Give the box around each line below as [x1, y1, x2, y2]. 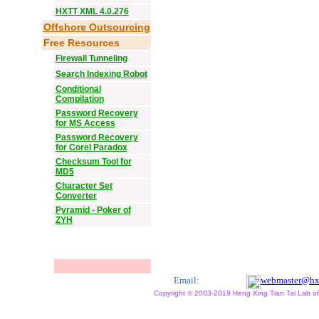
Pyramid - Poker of [55, 205, 131, 215]
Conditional [55, 84, 101, 94]
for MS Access [55, 118, 115, 128]
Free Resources [43, 37, 120, 48]
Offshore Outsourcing [43, 21, 150, 33]
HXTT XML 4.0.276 [55, 6, 129, 16]
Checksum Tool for [55, 157, 132, 167]
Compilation [55, 94, 104, 104]
